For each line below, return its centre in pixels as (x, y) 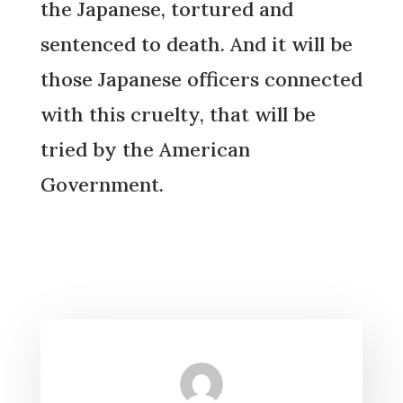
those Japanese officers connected (201, 80)
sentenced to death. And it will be (196, 45)
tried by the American (145, 150)
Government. (102, 185)
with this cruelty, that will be (178, 115)
